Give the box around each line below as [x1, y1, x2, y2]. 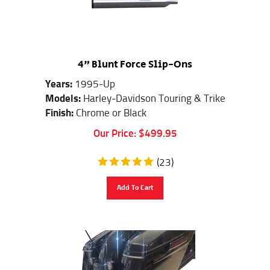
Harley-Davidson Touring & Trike [83, 88, 225, 99]
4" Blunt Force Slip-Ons [78, 51, 192, 66]
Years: [45, 74, 75, 84]
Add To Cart [117, 178, 153, 186]
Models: [45, 88, 83, 99]
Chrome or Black [75, 102, 146, 113]
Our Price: [93, 123, 136, 134]
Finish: [45, 102, 76, 113]
